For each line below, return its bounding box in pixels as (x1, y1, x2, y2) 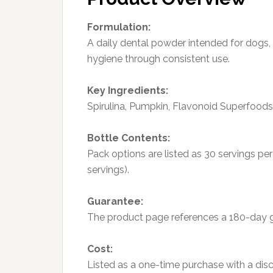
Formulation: (87, 21, 151, 33)
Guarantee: (87, 195, 143, 207)
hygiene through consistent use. (87, 52, 230, 65)
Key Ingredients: (87, 84, 168, 96)
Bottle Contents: (87, 132, 170, 144)
